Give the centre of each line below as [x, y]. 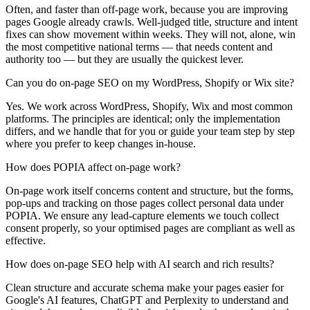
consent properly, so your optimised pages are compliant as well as [150, 228]
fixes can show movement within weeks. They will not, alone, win [151, 34]
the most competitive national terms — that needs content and [139, 46]
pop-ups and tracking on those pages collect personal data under [145, 203]
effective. [26, 240]
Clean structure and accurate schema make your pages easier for [145, 287]
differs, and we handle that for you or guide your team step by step [150, 131]
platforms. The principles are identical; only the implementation [143, 118]
